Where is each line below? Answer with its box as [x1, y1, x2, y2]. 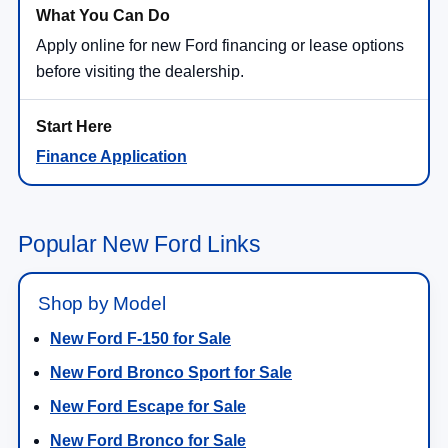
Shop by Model [38, 292, 166, 314]
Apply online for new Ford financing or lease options [36, 36, 404, 54]
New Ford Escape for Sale [50, 397, 246, 415]
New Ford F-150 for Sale [50, 329, 231, 347]
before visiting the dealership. [36, 62, 244, 80]
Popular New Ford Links [18, 230, 261, 257]
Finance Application [36, 147, 187, 165]
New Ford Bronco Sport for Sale [50, 363, 292, 381]
